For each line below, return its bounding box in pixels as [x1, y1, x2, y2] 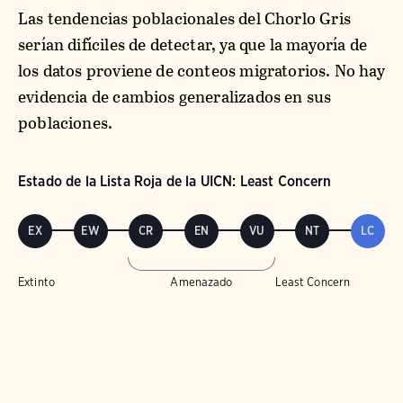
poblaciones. [18, 110, 113, 135]
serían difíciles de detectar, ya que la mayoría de [18, 31, 367, 57]
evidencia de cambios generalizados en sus [18, 84, 332, 109]
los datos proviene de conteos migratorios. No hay [18, 58, 385, 83]
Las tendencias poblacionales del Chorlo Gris [18, 5, 351, 31]
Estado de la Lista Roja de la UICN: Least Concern [18, 172, 332, 190]
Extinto [18, 274, 55, 289]
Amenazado [170, 274, 233, 289]
